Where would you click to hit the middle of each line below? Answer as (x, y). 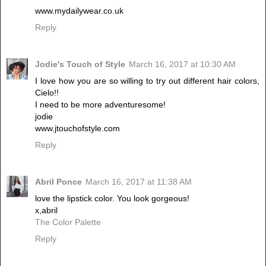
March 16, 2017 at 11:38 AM (139, 181)
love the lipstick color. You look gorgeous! (112, 198)
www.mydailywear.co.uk (79, 10)
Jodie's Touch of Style (80, 64)
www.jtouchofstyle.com (77, 128)
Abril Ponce (58, 181)
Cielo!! (47, 92)
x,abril (46, 210)
